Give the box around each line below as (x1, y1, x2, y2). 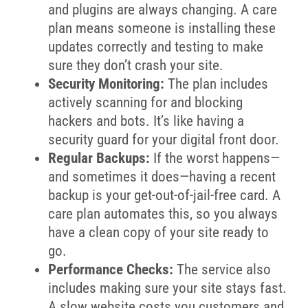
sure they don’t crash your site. (47, 56, 223, 74)
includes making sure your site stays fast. (47, 279, 287, 296)
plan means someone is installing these (47, 19, 276, 36)
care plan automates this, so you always (47, 205, 278, 222)
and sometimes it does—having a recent (47, 168, 276, 185)
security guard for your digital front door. (47, 131, 279, 148)
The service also (173, 261, 271, 278)
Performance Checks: (47, 261, 173, 278)
